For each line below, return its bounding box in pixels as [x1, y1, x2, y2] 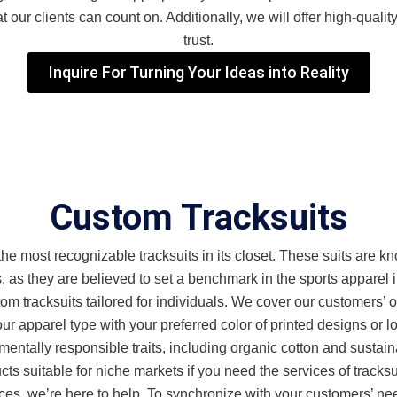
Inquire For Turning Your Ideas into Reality [48, 62, 349, 82]
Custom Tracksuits [49, 196, 348, 238]
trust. [183, 32, 214, 48]
